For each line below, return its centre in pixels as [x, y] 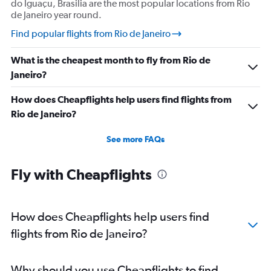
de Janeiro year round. [56, 15]
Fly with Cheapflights [81, 175]
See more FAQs [135, 139]
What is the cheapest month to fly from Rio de [111, 60]
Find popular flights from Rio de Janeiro [91, 34]
